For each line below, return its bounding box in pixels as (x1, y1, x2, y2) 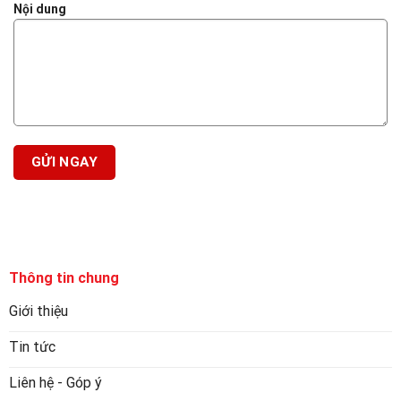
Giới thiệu (8, 303, 68, 320)
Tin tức (8, 338, 55, 356)
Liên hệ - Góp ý (8, 374, 102, 392)
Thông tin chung (8, 269, 119, 286)
